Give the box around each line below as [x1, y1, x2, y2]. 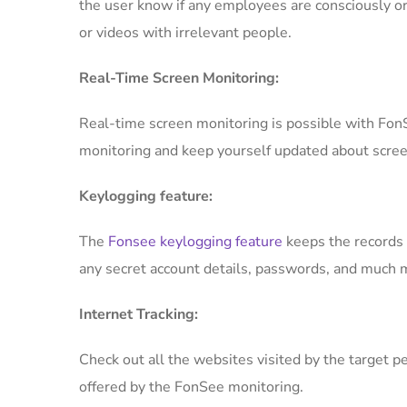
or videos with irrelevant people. [79, 23, 292, 43]
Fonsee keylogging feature [108, 232, 283, 252]
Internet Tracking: [79, 304, 198, 324]
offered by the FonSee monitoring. [79, 377, 303, 397]
